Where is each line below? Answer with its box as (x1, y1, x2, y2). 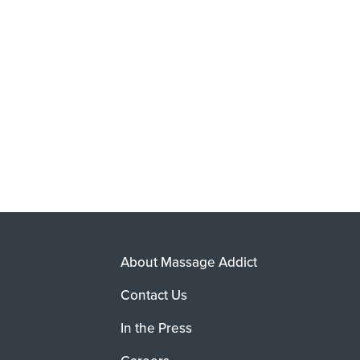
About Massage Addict (121, 252, 258, 272)
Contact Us (121, 285, 188, 305)
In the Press (121, 318, 193, 338)
